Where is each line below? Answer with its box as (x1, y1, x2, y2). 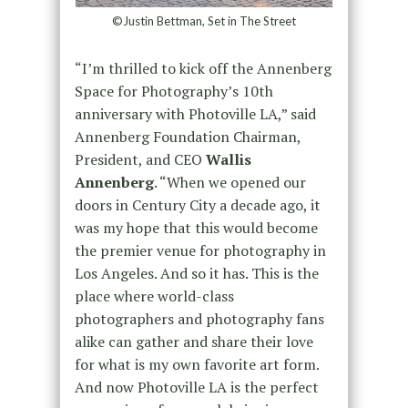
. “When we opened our (153, 172, 306, 193)
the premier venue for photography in (74, 240, 326, 261)
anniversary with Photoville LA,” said (74, 104, 316, 125)
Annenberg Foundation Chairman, (74, 127, 301, 148)
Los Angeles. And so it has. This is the (74, 263, 319, 284)
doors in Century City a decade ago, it (74, 195, 321, 216)
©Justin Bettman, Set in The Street (111, 14, 296, 29)
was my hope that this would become (74, 218, 318, 239)
